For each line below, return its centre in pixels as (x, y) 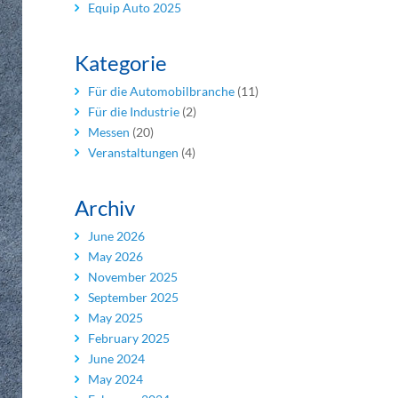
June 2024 (116, 358)
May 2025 (115, 318)
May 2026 (115, 256)
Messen (108, 132)
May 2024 (115, 379)
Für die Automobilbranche (161, 91)
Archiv (104, 207)
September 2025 (133, 297)
